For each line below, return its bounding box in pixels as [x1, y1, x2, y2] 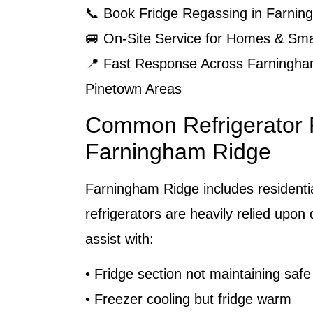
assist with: [85, 231, 154, 247]
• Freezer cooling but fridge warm [85, 291, 291, 307]
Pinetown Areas [85, 81, 182, 97]
